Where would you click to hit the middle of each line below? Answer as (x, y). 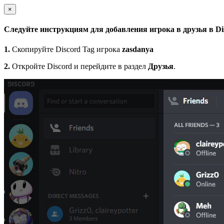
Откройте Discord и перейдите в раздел (79, 66)
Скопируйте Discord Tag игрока (66, 49)
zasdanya (138, 49)
